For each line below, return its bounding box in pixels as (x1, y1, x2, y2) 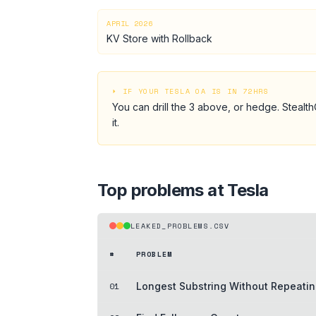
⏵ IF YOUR (112, 85, 165, 97)
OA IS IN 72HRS (190, 85, 269, 97)
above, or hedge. (195, 100, 279, 113)
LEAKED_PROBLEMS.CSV (130, 220, 230, 231)
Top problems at (97, 179, 228, 200)
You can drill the (112, 100, 189, 113)
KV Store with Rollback (107, 32, 212, 44)
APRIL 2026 (107, 18, 152, 29)
